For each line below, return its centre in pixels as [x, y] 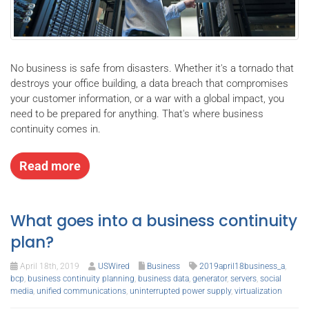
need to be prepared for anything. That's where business [137, 114]
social [271, 278]
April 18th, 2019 [49, 266]
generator [210, 278]
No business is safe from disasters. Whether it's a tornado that [152, 68]
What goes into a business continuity [154, 220]
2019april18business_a [242, 266]
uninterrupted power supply [180, 291]
